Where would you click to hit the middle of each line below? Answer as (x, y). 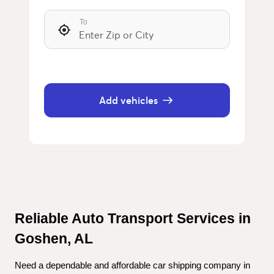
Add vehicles (128, 100)
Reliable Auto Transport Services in (133, 218)
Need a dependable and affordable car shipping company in (132, 265)
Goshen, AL (54, 239)
